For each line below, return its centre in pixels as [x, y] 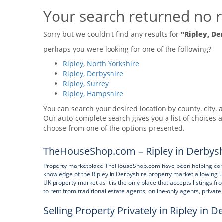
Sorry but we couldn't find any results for [112, 34]
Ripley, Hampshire [93, 93]
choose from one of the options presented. [114, 128]
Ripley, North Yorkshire [101, 64]
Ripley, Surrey [86, 83]
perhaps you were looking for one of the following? [127, 49]
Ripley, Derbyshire [93, 74]
